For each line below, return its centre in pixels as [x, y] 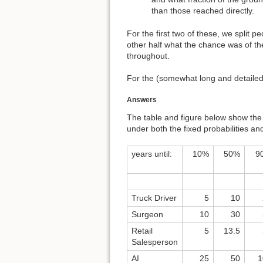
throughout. [148, 55]
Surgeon [147, 215]
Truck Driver [154, 198]
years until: [152, 154]
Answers [142, 100]
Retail [142, 231]
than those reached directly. [203, 11]
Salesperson [155, 242]
